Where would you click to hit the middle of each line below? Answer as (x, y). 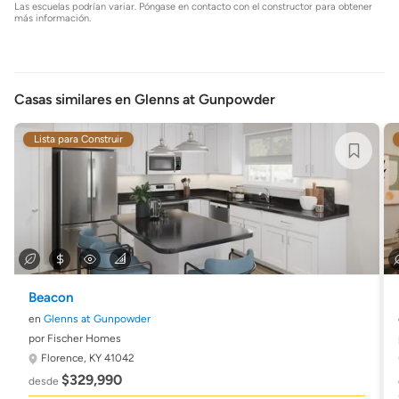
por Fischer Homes (75, 338)
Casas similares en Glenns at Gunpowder (145, 99)
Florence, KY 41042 (88, 358)
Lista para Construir (78, 139)
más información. (53, 18)
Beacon (51, 297)
